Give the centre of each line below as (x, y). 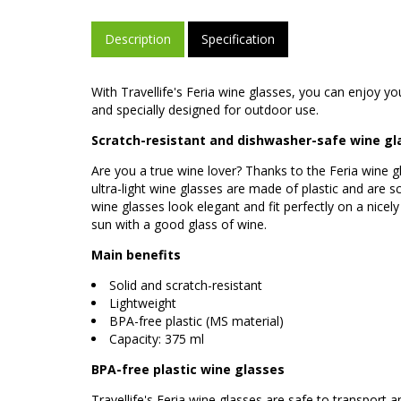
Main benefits (136, 254)
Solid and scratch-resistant (186, 285)
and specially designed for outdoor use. (205, 109)
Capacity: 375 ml (157, 338)
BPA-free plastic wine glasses (188, 369)
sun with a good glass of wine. (179, 224)
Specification (238, 38)
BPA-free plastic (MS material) (196, 320)
